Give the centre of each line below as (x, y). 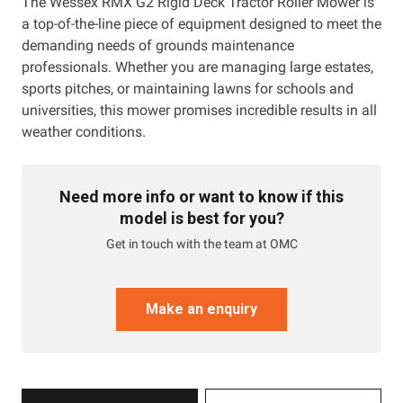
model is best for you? (201, 218)
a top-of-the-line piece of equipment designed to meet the (201, 23)
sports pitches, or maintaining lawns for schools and (188, 88)
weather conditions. (84, 131)
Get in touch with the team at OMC (201, 243)
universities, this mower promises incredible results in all (199, 110)
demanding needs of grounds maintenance (158, 45)
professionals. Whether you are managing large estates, (197, 67)
